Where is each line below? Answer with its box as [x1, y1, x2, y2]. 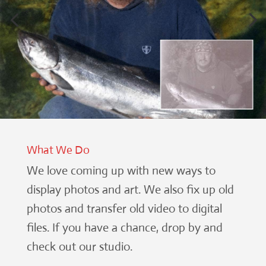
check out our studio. [26, 239, 132, 254]
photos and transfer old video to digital [26, 201, 222, 216]
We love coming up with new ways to [26, 163, 216, 178]
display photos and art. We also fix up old [26, 182, 234, 197]
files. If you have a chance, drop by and [26, 220, 223, 235]
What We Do [26, 142, 90, 157]
